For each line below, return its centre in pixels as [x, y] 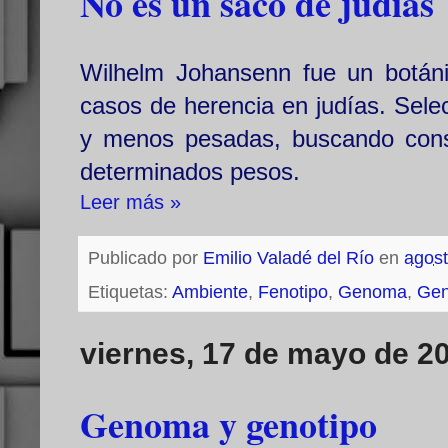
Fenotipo [293, 292]
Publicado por [145, 258]
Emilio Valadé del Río [288, 258]
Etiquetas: [130, 292]
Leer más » [130, 202]
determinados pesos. [190, 172]
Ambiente [210, 292]
